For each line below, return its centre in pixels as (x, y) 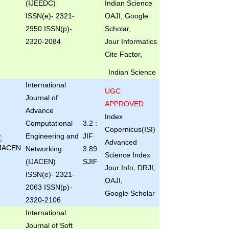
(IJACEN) (40, 162)
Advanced (121, 142)
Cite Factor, (123, 54)
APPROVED (124, 104)
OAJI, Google (126, 16)
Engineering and (52, 136)
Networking (43, 149)
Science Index (127, 155)
